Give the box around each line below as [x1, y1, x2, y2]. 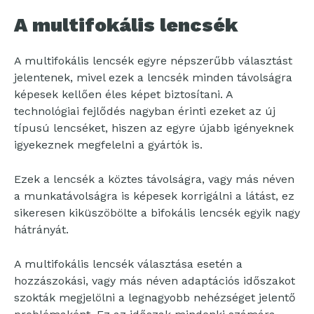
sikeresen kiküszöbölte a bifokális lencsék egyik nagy [14, 206, 300, 220]
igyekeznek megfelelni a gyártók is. [14, 138, 203, 152]
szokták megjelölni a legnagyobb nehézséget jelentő [14, 291, 296, 305]
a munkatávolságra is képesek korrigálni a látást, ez [14, 189, 294, 203]
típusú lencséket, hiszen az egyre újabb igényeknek [14, 121, 294, 135]
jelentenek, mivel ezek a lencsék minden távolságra [14, 71, 292, 85]
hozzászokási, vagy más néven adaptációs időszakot [14, 274, 295, 288]
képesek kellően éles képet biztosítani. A [14, 88, 233, 102]
